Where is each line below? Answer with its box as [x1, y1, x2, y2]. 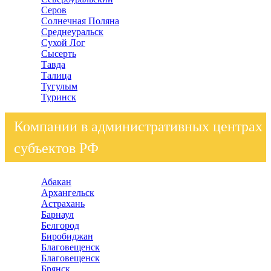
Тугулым [41, 81, 77, 91]
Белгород [41, 220, 79, 230]
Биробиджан [41, 231, 93, 241]
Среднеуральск [41, 27, 103, 37]
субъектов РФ [14, 140, 99, 156]
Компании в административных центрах [14, 119, 263, 134]
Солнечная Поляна [41, 16, 119, 26]
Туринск [41, 92, 76, 102]
